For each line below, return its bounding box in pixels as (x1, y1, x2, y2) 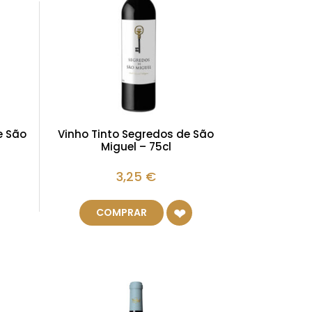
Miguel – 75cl (100, 139, 171, 155)
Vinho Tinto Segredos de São (58, 127, 214, 142)
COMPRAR (96, 205, 148, 220)
